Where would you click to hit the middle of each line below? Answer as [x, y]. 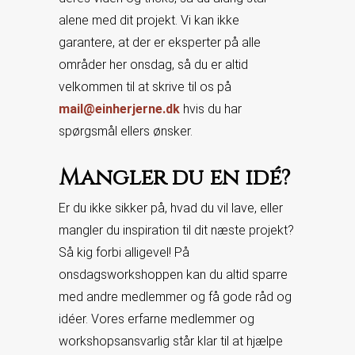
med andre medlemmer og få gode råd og [175, 297]
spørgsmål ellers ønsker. [126, 131]
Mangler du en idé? [174, 178]
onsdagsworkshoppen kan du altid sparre [173, 275]
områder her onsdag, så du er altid [153, 65]
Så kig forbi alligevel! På [124, 252]
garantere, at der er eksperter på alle [160, 42]
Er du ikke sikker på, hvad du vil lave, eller [171, 208]
